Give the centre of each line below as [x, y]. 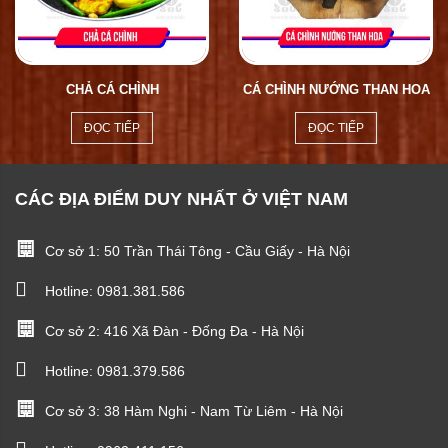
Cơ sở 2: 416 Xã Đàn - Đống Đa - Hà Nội [174, 331]
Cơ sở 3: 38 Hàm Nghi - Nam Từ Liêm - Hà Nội [194, 411]
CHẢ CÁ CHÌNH [112, 89]
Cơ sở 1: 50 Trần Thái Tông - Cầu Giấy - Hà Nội [197, 251]
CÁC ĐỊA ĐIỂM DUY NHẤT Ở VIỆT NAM [181, 199]
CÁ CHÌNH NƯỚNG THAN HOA [336, 89]
